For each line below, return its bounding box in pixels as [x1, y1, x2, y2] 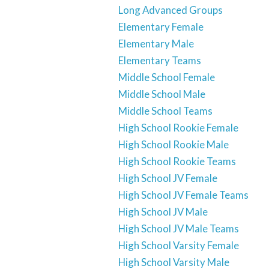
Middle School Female [118, 71, 215, 83]
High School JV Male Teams [118, 222, 239, 235]
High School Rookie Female [118, 121, 238, 134]
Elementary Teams [118, 54, 201, 67]
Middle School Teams [118, 104, 213, 117]
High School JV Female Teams [118, 189, 249, 201]
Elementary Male [118, 37, 194, 50]
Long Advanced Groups [118, 4, 223, 16]
